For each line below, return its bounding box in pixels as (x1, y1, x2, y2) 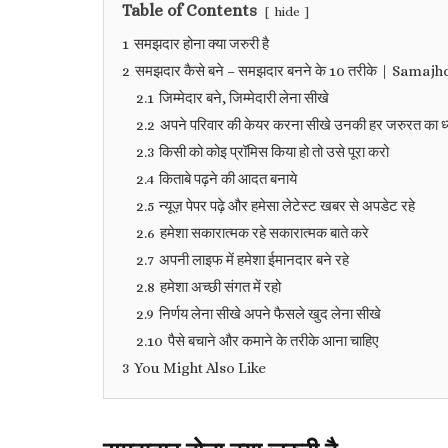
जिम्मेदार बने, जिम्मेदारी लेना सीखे (159, 89, 329, 107)
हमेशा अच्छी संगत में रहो (160, 278, 281, 296)
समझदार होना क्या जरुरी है (134, 35, 269, 53)
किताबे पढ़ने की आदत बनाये (159, 170, 297, 188)
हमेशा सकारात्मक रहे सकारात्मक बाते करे (160, 224, 369, 242)
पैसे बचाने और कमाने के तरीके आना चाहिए (168, 332, 379, 350)
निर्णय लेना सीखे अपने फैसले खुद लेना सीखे (159, 305, 381, 323)
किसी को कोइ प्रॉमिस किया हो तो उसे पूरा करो (159, 143, 389, 161)
